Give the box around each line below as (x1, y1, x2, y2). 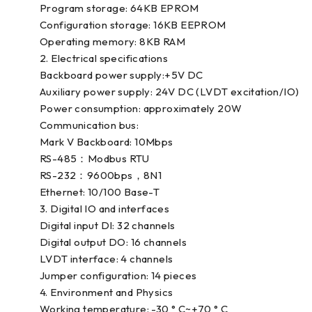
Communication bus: (40, 118, 139, 132)
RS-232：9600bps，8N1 (40, 169, 162, 182)
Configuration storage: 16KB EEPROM (40, 18, 226, 31)
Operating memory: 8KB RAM (40, 35, 185, 48)
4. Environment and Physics (40, 286, 173, 299)
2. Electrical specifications (40, 52, 169, 65)
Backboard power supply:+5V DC (40, 68, 203, 81)
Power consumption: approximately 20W (40, 102, 242, 115)
